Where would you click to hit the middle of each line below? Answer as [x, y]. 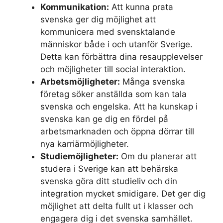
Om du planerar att [158, 156]
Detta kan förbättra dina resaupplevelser [121, 56]
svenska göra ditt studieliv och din [109, 181]
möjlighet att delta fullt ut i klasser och [117, 206]
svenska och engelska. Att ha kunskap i [119, 106]
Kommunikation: [75, 7]
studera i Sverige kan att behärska [109, 168]
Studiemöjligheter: [79, 156]
